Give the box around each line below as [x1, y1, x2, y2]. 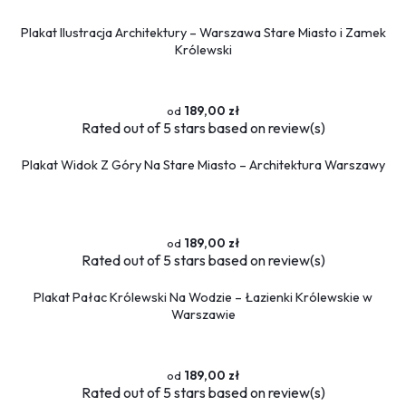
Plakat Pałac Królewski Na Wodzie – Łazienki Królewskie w [34, 288, 372, 305]
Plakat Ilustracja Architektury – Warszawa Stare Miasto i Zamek [20, 24, 386, 41]
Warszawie [170, 305, 236, 323]
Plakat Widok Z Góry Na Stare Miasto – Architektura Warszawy [21, 156, 385, 173]
